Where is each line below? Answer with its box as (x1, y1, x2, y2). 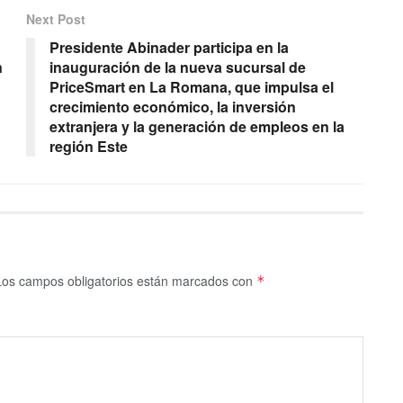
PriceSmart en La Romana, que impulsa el (49, 76, 334, 97)
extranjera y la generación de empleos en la (49, 115, 345, 137)
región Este (49, 135, 128, 157)
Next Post (26, 9, 85, 28)
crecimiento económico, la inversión (49, 95, 296, 117)
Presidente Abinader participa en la (49, 36, 289, 58)
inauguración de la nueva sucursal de (49, 56, 306, 77)
